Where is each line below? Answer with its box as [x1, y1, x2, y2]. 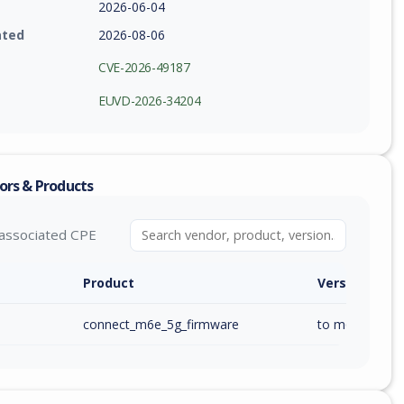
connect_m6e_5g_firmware [83, 315, 239, 333]
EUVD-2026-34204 [98, 91, 201, 109]
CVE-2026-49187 [98, 59, 190, 76]
